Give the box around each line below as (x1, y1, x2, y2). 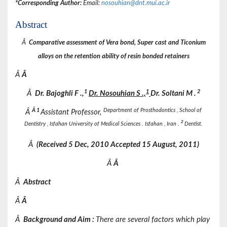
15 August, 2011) (141, 141, 199, 149)
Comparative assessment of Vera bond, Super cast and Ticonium (27, 40, 206, 47)
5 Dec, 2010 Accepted (68, 141, 142, 149)
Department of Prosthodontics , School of (103, 107, 202, 113)
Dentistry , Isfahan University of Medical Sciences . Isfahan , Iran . (24, 121, 181, 127)
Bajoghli (46, 90, 74, 98)
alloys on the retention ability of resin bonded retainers (37, 53, 190, 60)
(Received (34, 141, 68, 149)
